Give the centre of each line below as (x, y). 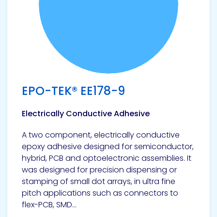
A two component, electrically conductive (101, 135)
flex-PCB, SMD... (49, 205)
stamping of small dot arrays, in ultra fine (99, 181)
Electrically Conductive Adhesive (86, 114)
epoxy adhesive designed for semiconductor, (108, 147)
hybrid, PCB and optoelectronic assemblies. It (107, 158)
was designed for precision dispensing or (99, 170)
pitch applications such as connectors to (100, 193)
